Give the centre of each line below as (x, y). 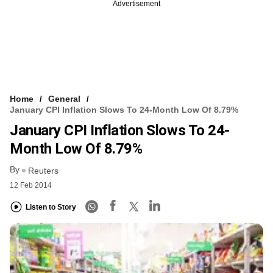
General (64, 99)
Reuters (43, 170)
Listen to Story (51, 207)
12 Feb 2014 (31, 185)
